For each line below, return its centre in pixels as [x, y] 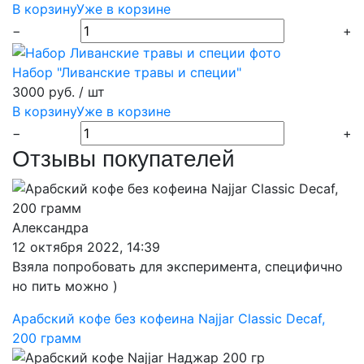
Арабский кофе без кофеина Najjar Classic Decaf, [169, 318]
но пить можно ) [65, 286]
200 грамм [47, 338]
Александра [50, 227]
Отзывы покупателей [123, 159]
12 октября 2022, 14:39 [86, 247]
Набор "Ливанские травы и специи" [127, 72]
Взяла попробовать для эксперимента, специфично [178, 266]
